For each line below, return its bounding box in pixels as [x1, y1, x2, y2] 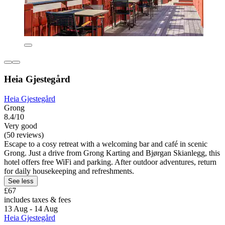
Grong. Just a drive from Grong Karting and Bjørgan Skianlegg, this [4, 148, 220, 157]
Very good [4, 121, 37, 130]
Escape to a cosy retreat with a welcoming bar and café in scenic [4, 139, 207, 148]
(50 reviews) [4, 130, 44, 139]
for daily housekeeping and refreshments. [4, 166, 134, 175]
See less [8, 177, 34, 185]
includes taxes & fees [4, 195, 71, 204]
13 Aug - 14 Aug [4, 204, 58, 213]
